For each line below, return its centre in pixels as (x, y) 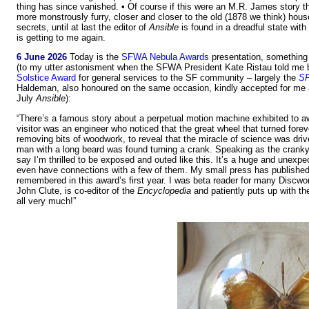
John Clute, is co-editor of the (77, 190)
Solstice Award (46, 78)
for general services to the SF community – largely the (187, 78)
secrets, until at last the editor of (83, 28)
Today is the (94, 57)
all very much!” (46, 201)
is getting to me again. (61, 38)
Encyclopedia (164, 190)
